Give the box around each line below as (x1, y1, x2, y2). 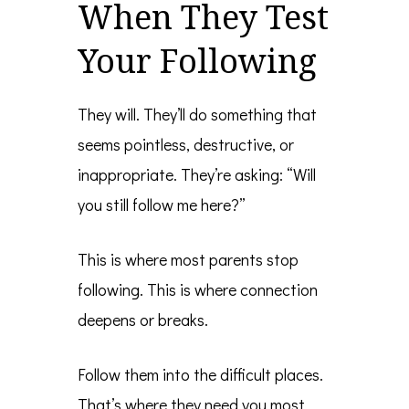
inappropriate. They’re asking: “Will (78, 163, 316, 186)
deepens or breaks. (78, 309, 208, 331)
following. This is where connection (78, 278, 318, 301)
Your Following (78, 38, 317, 84)
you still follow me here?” (78, 194, 246, 216)
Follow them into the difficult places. (78, 363, 323, 386)
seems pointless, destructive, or (78, 133, 294, 156)
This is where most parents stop (78, 248, 299, 271)
